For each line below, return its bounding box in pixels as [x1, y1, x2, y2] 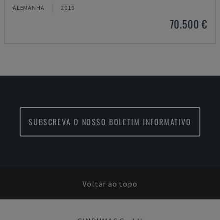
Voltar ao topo [82, 179, 137, 189]
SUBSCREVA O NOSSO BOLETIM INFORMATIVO [28, 116, 192, 128]
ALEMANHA [13, 4, 45, 11]
